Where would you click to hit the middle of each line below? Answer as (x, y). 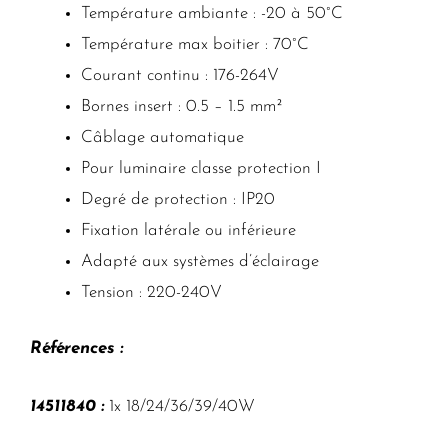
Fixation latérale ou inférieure (188, 230)
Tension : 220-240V (151, 292)
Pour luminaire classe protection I (201, 168)
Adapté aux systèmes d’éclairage (200, 261)
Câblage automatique (162, 137)
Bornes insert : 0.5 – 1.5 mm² (182, 106)
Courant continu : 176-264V (180, 75)
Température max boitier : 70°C (195, 44)
